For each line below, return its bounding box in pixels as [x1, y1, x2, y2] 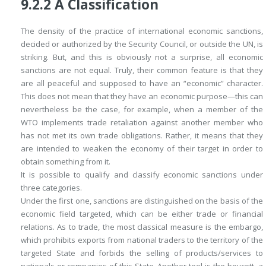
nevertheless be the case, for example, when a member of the [21, 104, 263, 115]
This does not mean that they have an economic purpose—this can [21, 91, 263, 102]
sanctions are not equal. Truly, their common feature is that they [21, 65, 263, 76]
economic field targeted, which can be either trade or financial [21, 208, 263, 220]
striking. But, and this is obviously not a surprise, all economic [21, 52, 263, 63]
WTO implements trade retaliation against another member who [21, 117, 263, 128]
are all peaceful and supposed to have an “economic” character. [21, 78, 263, 89]
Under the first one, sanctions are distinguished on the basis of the [21, 195, 263, 207]
